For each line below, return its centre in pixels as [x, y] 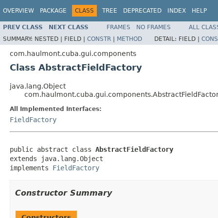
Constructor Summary [64, 193]
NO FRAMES [154, 27]
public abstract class [53, 149]
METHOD [129, 39]
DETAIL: [166, 39]
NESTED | [49, 39]
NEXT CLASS [69, 27]
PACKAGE [53, 11]
